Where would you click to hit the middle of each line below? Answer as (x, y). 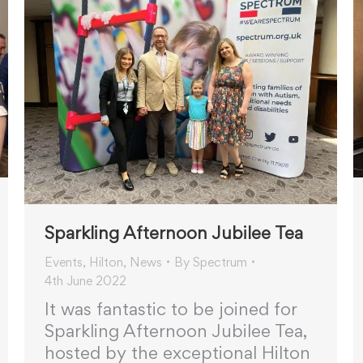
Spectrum (220, 262)
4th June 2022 (85, 280)
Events (64, 262)
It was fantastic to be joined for (171, 308)
